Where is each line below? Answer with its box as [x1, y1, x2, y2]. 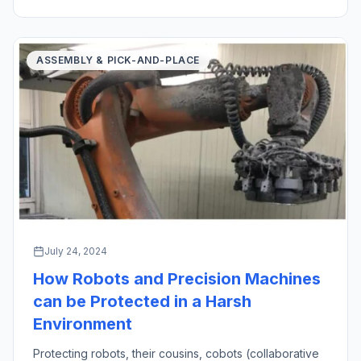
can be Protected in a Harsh [33, 292, 251, 312]
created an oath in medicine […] [33, 2, 202, 16]
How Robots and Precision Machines [33, 269, 321, 289]
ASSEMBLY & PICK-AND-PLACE [36, 53, 200, 66]
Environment [33, 314, 132, 334]
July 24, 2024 [44, 245, 107, 258]
